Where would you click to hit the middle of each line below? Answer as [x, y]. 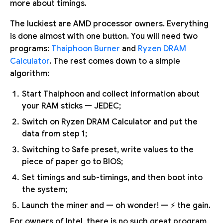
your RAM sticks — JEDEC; [71, 106]
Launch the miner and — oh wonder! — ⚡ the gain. [116, 206]
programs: [31, 49]
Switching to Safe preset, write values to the [108, 150]
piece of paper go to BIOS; [72, 162]
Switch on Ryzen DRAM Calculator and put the [110, 122]
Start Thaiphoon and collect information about [111, 94]
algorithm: [30, 74]
